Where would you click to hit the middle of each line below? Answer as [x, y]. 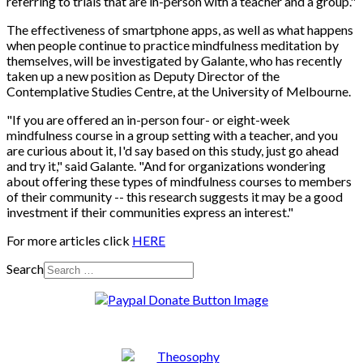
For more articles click [69, 240]
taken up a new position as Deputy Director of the [143, 75]
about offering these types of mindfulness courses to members [179, 181]
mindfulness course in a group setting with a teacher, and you [172, 135]
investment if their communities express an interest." [150, 211]
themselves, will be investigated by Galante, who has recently [174, 60]
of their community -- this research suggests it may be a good [175, 196]
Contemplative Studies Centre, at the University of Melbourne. [179, 91]
